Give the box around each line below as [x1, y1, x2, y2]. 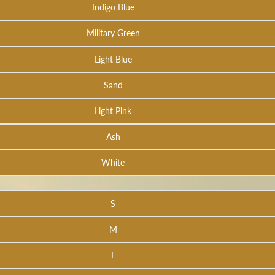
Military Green [86, 28, 140, 39]
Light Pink [95, 105, 131, 116]
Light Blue [94, 53, 132, 64]
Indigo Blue [91, 2, 134, 13]
